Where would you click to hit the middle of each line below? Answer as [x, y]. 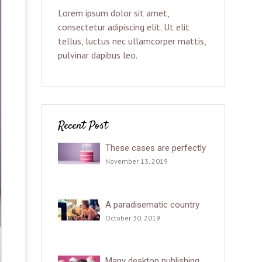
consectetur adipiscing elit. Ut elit [123, 27]
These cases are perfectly [156, 148]
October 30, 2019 [133, 218]
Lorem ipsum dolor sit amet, [113, 13]
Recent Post [82, 126]
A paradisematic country [153, 204]
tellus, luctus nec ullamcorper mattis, [132, 41]
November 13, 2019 [137, 161]
